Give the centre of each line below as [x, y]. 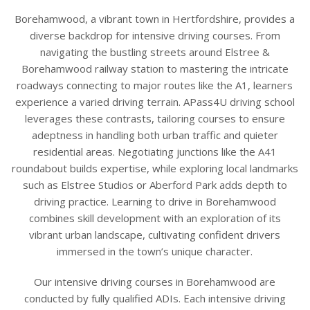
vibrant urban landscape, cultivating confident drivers [155, 234]
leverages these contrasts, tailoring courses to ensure [155, 118]
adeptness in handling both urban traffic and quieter [155, 135]
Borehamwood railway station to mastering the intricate [155, 68]
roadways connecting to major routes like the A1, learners [155, 85]
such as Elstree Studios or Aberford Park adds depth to [155, 184]
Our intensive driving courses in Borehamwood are [155, 281]
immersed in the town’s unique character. [155, 251]
